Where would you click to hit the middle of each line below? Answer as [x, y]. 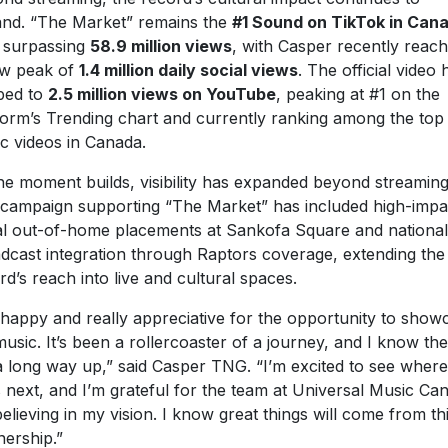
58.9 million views [160, 45]
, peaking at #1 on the [357, 93]
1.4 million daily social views [188, 69]
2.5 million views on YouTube [161, 93]
